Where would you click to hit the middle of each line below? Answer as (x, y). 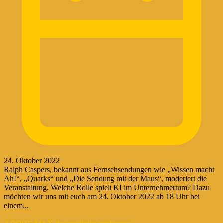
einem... (16, 205)
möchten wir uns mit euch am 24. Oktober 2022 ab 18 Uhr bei (102, 196)
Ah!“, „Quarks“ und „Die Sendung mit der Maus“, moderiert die (105, 178)
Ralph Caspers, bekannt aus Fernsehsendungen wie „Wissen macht (109, 169)
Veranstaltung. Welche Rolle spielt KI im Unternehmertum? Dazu (107, 187)
